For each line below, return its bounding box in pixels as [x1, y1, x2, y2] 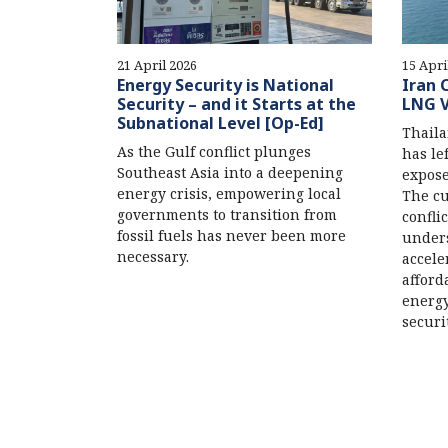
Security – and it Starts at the [117, 93, 356, 116]
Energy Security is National [117, 74, 334, 97]
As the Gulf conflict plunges [117, 142, 311, 162]
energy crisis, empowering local [117, 184, 341, 204]
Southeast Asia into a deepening [117, 163, 343, 183]
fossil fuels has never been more [117, 226, 346, 246]
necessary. [117, 247, 189, 267]
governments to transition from [117, 205, 337, 225]
